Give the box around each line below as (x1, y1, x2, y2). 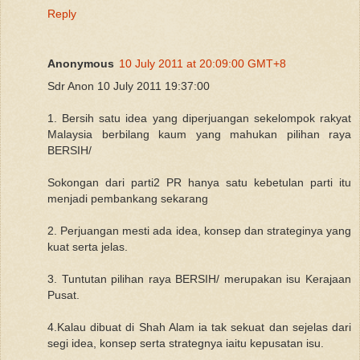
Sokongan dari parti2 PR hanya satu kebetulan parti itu (47, 175, 351, 189)
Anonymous (47, 56, 114, 70)
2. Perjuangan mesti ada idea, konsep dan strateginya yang (47, 223, 351, 237)
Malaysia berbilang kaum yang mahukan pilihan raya (47, 127, 351, 141)
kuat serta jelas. (47, 239, 128, 253)
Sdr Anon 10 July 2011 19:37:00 (47, 79, 210, 92)
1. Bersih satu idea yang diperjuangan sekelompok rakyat (47, 111, 351, 125)
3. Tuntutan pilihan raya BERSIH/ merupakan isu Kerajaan (47, 272, 351, 285)
